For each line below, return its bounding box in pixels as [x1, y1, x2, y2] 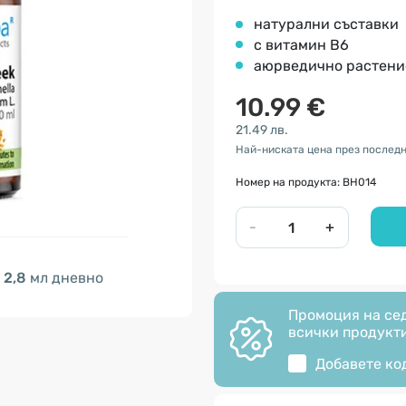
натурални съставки [254, 15, 399, 33]
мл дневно [26, 268, 103, 286]
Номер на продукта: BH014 [236, 176, 376, 188]
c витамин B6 [254, 36, 349, 53]
